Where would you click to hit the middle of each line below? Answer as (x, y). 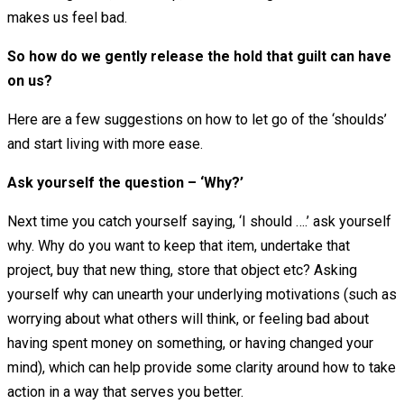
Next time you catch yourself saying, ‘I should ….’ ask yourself (199, 222)
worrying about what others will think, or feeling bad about (188, 319)
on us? (30, 81)
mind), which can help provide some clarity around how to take (202, 368)
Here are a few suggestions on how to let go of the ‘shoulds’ (197, 120)
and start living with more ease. (105, 144)
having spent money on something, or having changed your (190, 344)
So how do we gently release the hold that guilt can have (199, 57)
